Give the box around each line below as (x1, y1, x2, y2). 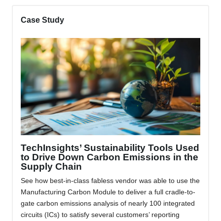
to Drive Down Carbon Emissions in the (21, 151, 198, 162)
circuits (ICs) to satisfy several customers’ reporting (21, 210, 180, 219)
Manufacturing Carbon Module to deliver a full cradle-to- (21, 187, 195, 196)
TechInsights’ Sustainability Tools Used (21, 142, 199, 153)
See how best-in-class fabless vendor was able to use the (21, 176, 200, 184)
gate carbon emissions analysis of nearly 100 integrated (21, 199, 195, 207)
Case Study (21, 16, 64, 25)
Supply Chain (21, 161, 82, 172)
